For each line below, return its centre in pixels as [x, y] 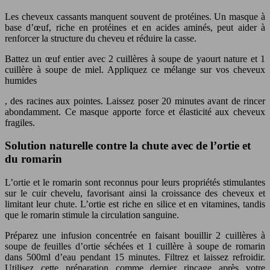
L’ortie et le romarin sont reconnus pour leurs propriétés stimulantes [135, 183]
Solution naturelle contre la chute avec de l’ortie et [128, 146]
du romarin [33, 159]
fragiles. [20, 122]
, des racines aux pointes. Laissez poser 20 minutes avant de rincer [135, 101]
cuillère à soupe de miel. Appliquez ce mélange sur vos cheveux [135, 69]
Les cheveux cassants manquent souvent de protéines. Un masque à [135, 16]
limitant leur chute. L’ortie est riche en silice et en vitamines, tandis [135, 204]
